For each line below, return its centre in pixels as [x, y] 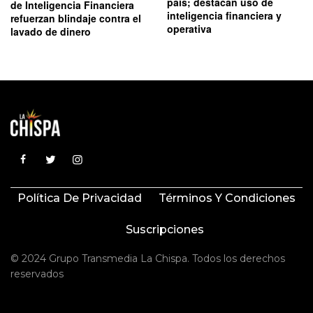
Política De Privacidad [80, 198]
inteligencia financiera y [224, 16]
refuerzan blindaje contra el [76, 19]
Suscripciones [165, 230]
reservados [37, 274]
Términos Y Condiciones [227, 198]
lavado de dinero [51, 32]
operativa [189, 29]
